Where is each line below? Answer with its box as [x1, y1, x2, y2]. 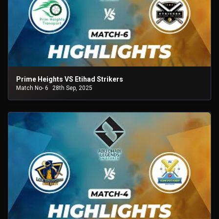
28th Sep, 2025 [52, 84, 92, 91]
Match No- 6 [16, 84, 48, 91]
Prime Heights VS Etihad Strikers [16, 75, 123, 83]
